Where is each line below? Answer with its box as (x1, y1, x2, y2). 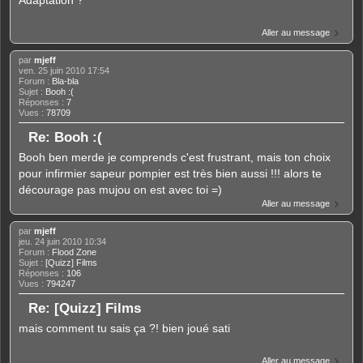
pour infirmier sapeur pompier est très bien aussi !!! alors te (19, 166, 322, 180)
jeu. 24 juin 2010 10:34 (19, 236, 106, 246)
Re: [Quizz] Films (28, 300, 141, 315)
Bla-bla (52, 75, 79, 86)
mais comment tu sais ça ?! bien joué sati (19, 321, 230, 335)
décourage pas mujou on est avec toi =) (19, 182, 222, 196)
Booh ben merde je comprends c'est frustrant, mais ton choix (19, 150, 331, 164)
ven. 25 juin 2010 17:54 (19, 65, 109, 75)
